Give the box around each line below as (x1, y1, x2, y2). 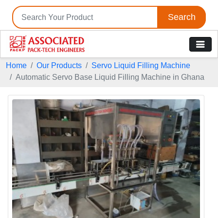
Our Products (36, 61, 82, 70)
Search (167, 12, 196, 22)
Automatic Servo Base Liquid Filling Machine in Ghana (16, 73, 204, 81)
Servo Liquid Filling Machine (91, 61, 190, 70)
